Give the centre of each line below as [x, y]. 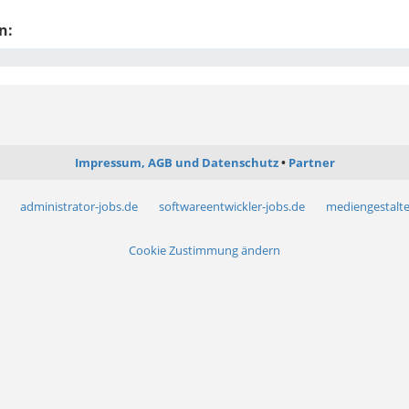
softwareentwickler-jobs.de [231, 207]
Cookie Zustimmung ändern [204, 251]
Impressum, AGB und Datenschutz [176, 163]
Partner [311, 163]
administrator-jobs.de [79, 207]
